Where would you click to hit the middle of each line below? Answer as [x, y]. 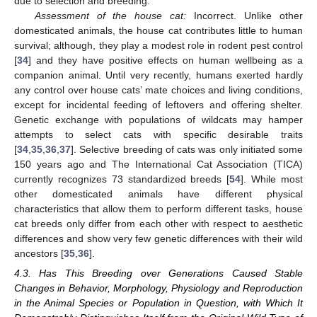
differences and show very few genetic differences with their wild [158, 238]
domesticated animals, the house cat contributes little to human [158, 30]
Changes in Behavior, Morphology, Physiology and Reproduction [158, 288]
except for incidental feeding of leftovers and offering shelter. [158, 104]
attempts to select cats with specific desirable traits [158, 134]
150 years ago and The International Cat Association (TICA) [158, 164]
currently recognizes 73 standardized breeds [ [122, 179]
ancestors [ [39, 253]
